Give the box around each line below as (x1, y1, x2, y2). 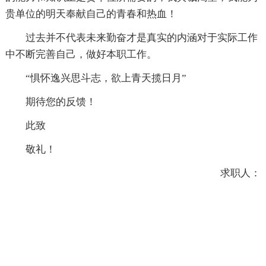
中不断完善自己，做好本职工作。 (5, 48, 157, 60)
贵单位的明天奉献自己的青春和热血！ (5, 8, 177, 20)
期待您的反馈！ (25, 96, 96, 107)
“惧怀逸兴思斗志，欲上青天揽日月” (25, 72, 186, 84)
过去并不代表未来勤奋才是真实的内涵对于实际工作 (25, 31, 258, 43)
